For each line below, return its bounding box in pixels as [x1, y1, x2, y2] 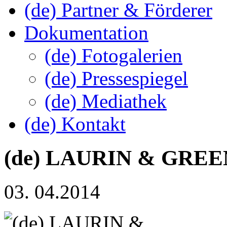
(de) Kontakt [24, 113, 126, 135]
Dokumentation [24, 22, 148, 44]
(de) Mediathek [45, 90, 167, 112]
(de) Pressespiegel [45, 67, 188, 89]
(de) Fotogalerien [45, 45, 182, 66]
